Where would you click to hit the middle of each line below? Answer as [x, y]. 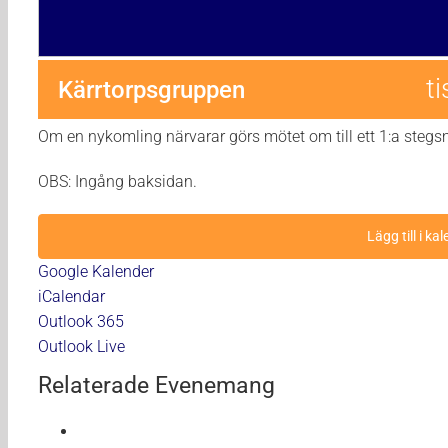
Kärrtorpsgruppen [151, 90]
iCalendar [71, 296]
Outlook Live [81, 346]
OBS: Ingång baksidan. [117, 181]
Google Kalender [96, 271]
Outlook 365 [81, 321]
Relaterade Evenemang [156, 385]
